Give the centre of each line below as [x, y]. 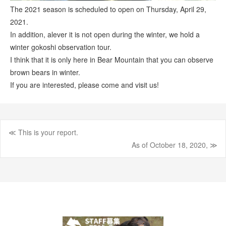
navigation [45, 166]
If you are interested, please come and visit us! [84, 85]
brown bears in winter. [45, 72]
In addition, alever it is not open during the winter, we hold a [105, 35]
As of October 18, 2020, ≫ [175, 145]
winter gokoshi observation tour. [61, 47]
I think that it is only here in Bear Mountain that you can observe [112, 60]
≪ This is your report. [43, 132]
